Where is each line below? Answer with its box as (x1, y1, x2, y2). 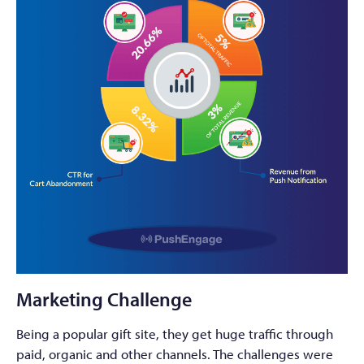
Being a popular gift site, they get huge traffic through (16, 324, 333, 342)
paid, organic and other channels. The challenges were (16, 344, 333, 362)
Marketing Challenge (16, 285, 192, 311)
